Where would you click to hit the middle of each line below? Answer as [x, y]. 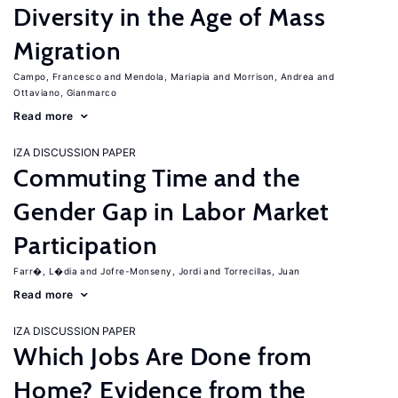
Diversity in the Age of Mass [170, 17]
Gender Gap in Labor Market [171, 211]
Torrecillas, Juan [262, 271]
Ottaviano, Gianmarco [65, 92]
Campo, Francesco [57, 76]
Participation [86, 245]
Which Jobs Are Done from [163, 356]
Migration [68, 51]
